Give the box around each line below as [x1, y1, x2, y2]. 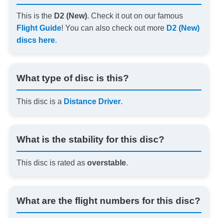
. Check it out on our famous [87, 11, 183, 20]
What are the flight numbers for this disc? [16, 195, 200, 206]
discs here [16, 36, 55, 44]
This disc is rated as [16, 158, 87, 167]
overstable [87, 158, 126, 167]
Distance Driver [63, 97, 121, 106]
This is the [16, 11, 54, 20]
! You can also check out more [61, 23, 166, 32]
